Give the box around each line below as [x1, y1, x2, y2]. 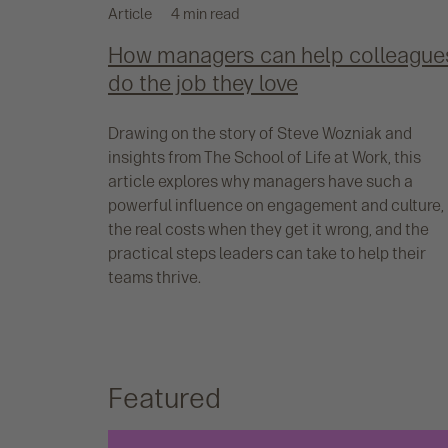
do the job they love [108, 70, 298, 98]
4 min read [171, 5, 240, 24]
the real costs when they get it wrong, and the [108, 220, 429, 240]
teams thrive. [108, 268, 201, 288]
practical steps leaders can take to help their [108, 244, 426, 264]
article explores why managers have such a [108, 172, 413, 192]
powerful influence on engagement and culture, [108, 196, 444, 216]
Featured [108, 381, 221, 416]
